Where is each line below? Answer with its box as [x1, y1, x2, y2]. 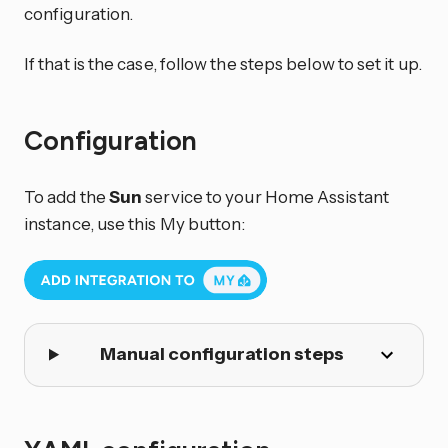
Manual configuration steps [99, 343, 344, 366]
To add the [24, 186, 109, 208]
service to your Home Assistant [142, 186, 389, 208]
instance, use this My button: [24, 213, 246, 235]
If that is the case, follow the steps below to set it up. [24, 52, 422, 74]
